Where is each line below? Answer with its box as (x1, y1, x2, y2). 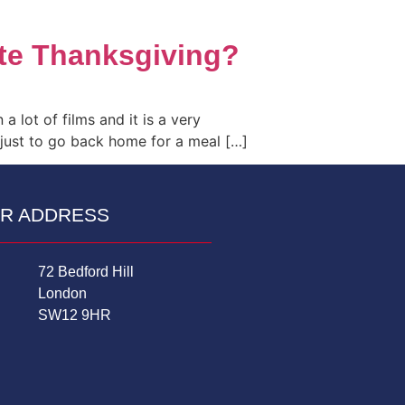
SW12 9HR (37, 307, 111, 324)
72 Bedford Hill (37, 264, 134, 280)
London (37, 286, 87, 302)
